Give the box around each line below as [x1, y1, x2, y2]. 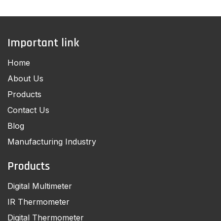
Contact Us [7, 105, 49, 115]
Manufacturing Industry [7, 137, 96, 147]
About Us [7, 74, 43, 83]
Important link [7, 36, 79, 50]
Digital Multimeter [7, 181, 72, 191]
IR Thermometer [7, 197, 70, 207]
